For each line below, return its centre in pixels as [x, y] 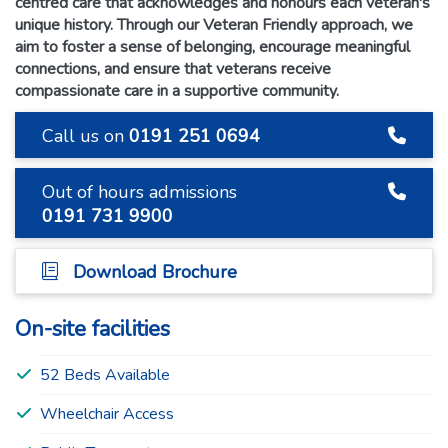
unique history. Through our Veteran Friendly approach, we [214, 25]
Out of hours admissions [139, 192]
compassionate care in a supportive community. [177, 91]
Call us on [85, 136]
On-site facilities [92, 329]
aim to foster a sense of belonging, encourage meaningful [212, 47]
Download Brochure [150, 272]
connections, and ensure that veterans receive [173, 69]
